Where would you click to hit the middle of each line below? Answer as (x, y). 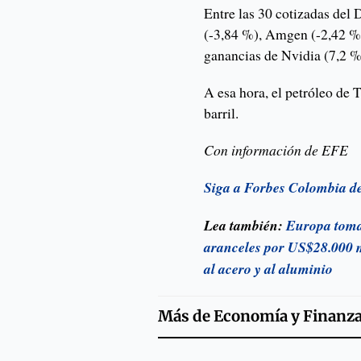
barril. (222, 113)
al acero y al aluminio (269, 269)
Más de (185, 317)
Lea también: (245, 226)
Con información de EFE (276, 150)
